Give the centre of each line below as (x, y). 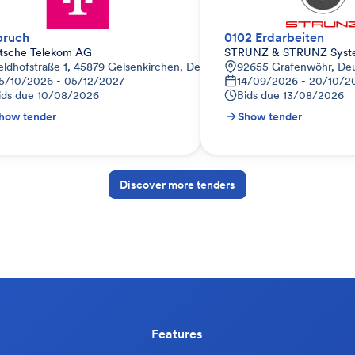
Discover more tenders (177, 185)
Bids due (258, 95)
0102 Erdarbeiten (274, 37)
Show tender (270, 116)
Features (177, 334)
